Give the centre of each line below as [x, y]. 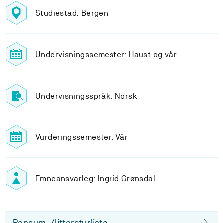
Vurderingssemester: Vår [82, 137]
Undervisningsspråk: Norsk [86, 96]
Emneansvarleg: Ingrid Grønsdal [95, 178]
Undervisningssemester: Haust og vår [106, 54]
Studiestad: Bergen [72, 13]
